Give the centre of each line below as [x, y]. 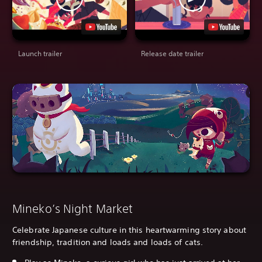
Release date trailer [172, 54]
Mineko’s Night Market [73, 209]
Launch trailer [40, 54]
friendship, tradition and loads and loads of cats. [108, 242]
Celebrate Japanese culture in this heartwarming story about [129, 230]
